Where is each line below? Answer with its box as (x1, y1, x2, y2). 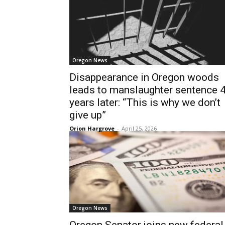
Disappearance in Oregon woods (69, 71, 219, 83)
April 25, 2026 (122, 125, 157, 132)
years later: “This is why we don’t (69, 96, 220, 108)
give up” (69, 109, 106, 121)
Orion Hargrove (69, 125, 115, 132)
